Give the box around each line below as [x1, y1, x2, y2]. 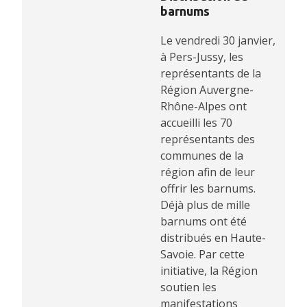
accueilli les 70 [160, 115, 232, 131]
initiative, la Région [160, 263, 258, 279]
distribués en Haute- [160, 230, 266, 246]
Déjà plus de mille [160, 197, 250, 213]
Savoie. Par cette [160, 247, 245, 262]
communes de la [160, 148, 243, 164]
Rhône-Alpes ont [160, 99, 247, 114]
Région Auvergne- [160, 82, 254, 98]
